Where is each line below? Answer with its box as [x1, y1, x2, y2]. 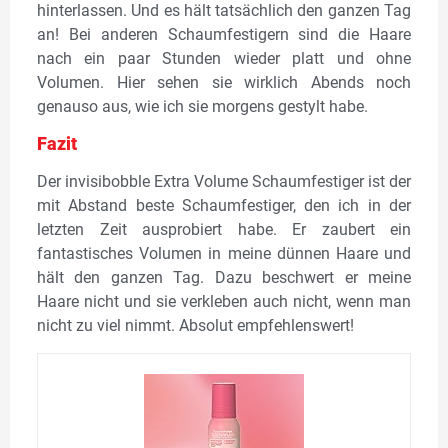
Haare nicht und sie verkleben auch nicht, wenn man [37, 292, 411, 312]
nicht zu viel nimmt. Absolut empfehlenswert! [37, 316, 354, 336]
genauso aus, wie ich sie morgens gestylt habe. [37, 96, 368, 116]
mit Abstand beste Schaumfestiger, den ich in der [37, 196, 411, 216]
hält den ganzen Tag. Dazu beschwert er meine [37, 268, 411, 288]
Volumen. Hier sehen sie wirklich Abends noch [37, 72, 411, 92]
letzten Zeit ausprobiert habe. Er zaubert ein [37, 220, 411, 240]
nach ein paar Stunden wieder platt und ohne [37, 48, 411, 68]
